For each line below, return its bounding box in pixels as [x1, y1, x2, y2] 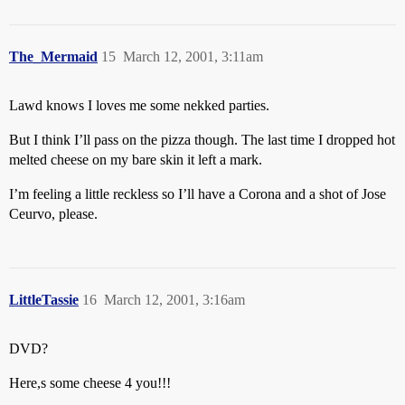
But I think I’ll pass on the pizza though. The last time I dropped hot [9, 132, 395, 147]
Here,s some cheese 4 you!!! [9, 375, 171, 391]
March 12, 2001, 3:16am [104, 292, 245, 307]
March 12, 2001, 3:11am [123, 49, 263, 64]
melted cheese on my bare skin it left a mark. [9, 152, 262, 167]
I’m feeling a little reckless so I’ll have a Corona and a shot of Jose [9, 186, 386, 202]
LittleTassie [9, 292, 79, 307]
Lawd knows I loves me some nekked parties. [9, 98, 269, 113]
